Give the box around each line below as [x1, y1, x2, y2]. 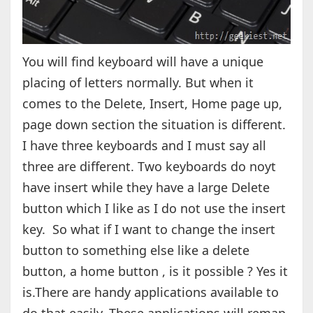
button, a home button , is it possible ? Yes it [22, 263, 288, 280]
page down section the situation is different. [22, 116, 286, 133]
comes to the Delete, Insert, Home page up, [22, 95, 282, 112]
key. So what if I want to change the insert [22, 221, 275, 238]
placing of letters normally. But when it [22, 74, 254, 92]
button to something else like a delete [22, 242, 249, 259]
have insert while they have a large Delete [22, 179, 270, 196]
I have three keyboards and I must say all [22, 137, 266, 154]
